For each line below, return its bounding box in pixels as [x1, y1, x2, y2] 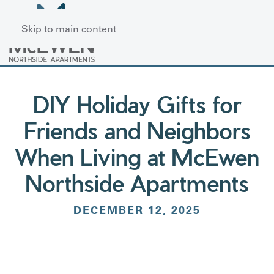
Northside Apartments [25, 169, 249, 196]
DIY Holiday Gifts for [32, 90, 242, 117]
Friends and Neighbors [23, 116, 251, 144]
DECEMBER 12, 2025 [73, 202, 201, 217]
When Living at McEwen [15, 143, 259, 170]
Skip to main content [21, 23, 116, 35]
